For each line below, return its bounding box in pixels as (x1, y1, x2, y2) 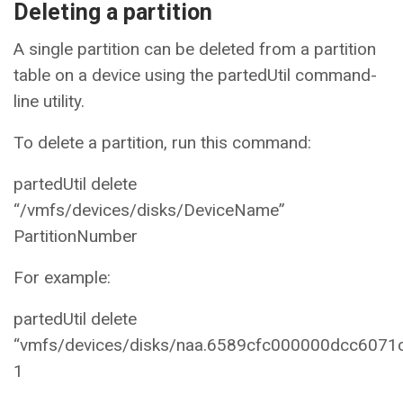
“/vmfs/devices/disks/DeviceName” (13, 199, 285, 220)
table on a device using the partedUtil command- (13, 64, 377, 85)
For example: (13, 266, 111, 288)
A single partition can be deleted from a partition (13, 38, 376, 59)
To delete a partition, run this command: (13, 131, 311, 153)
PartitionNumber (13, 225, 138, 246)
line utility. (13, 90, 85, 112)
